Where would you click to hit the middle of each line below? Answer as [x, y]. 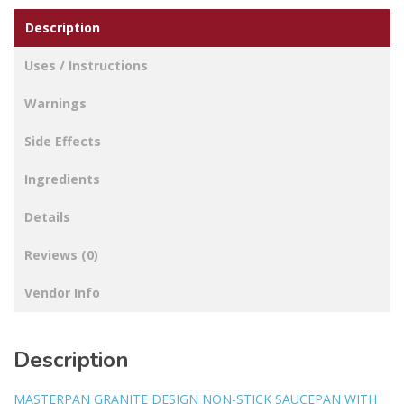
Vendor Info [62, 293]
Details [47, 217]
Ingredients [62, 179]
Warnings [55, 104]
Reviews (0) [61, 255]
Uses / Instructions [86, 66]
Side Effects [63, 142]
